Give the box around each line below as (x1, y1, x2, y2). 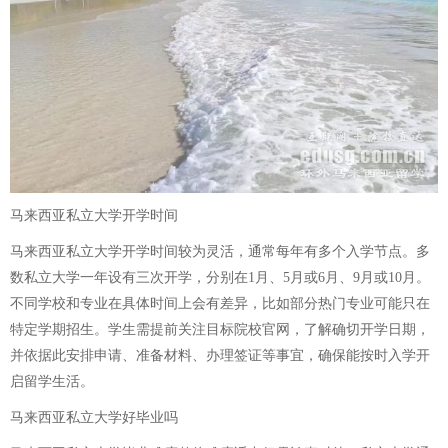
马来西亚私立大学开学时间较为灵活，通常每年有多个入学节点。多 (10, 243, 430, 259)
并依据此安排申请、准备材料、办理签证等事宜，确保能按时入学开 (10, 347, 430, 363)
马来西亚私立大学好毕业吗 (10, 409, 178, 425)
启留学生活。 (10, 373, 94, 389)
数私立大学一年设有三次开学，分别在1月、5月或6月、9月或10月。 (10, 269, 430, 285)
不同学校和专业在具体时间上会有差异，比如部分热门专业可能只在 (10, 295, 430, 311)
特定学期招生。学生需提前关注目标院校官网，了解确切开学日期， (10, 321, 430, 337)
